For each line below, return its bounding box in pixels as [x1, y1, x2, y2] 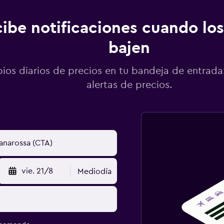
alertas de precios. [86, 80, 172, 90]
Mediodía [77, 167, 112, 175]
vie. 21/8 [21, 167, 53, 175]
